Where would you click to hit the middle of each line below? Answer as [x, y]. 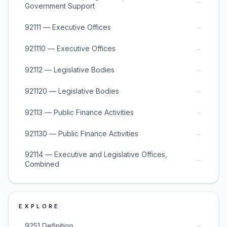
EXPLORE [40, 206]
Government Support [60, 6]
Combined [42, 164]
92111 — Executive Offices [68, 27]
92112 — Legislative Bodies [70, 69]
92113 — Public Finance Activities [79, 112]
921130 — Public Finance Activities [82, 133]
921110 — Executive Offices [70, 48]
